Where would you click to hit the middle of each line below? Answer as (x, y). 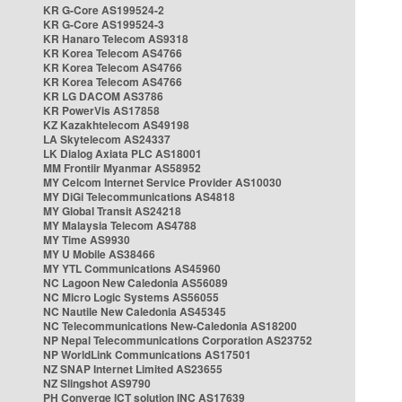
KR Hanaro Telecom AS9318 (116, 39)
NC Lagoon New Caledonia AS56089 (135, 283)
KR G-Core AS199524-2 (104, 10)
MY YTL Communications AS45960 (132, 268)
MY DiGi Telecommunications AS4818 (139, 197)
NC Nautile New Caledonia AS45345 (135, 311)
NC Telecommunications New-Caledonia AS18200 (170, 326)
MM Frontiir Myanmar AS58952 (122, 168)
